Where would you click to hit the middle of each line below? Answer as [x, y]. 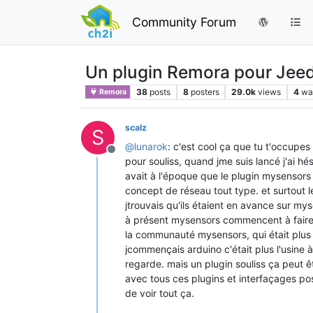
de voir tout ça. [160, 293]
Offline [128, 156]
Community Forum [184, 22]
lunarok [151, 146]
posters [205, 92]
